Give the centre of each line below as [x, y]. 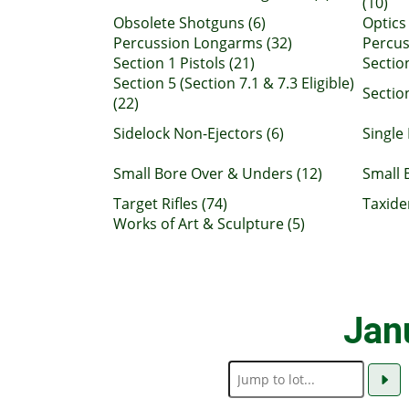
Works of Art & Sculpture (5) [209, 224]
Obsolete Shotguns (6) [189, 23]
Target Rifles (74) [170, 204]
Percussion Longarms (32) [203, 43]
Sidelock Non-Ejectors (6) [199, 133]
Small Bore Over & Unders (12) [218, 173]
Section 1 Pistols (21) [184, 63]
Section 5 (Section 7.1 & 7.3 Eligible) [234, 83]
